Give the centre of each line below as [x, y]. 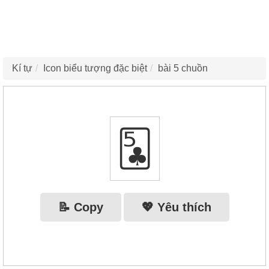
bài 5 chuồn [183, 68]
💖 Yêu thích [176, 207]
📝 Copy [80, 207]
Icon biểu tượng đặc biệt [95, 68]
